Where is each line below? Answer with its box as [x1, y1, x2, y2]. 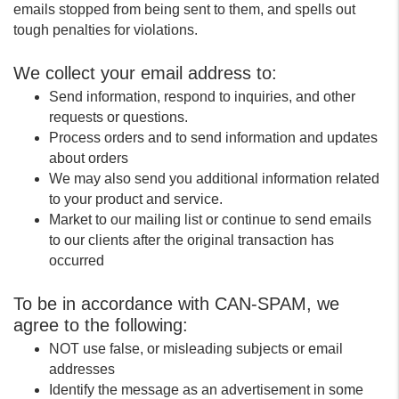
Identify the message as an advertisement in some [49, 382, 363, 397]
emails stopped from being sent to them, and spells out [13, 2, 355, 17]
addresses [49, 362, 115, 377]
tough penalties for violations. [13, 22, 198, 37]
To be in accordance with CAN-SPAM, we [13, 294, 339, 313]
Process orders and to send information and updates [49, 130, 378, 145]
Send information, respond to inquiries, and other [49, 89, 355, 104]
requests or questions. [49, 110, 188, 125]
